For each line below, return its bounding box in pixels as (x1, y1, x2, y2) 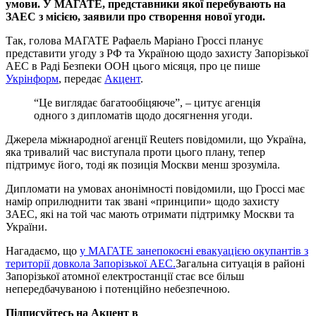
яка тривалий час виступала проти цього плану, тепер (6, 145, 265, 158)
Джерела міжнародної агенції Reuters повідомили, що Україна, (6, 133, 306, 145)
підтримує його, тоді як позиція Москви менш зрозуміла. (6, 158, 280, 171)
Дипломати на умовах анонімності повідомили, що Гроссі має (6, 182, 305, 195)
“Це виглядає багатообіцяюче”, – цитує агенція (34, 96, 260, 109)
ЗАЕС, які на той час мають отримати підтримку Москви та (6, 207, 294, 220)
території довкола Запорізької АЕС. (6, 257, 176, 269)
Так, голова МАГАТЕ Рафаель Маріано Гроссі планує (6, 34, 263, 47)
